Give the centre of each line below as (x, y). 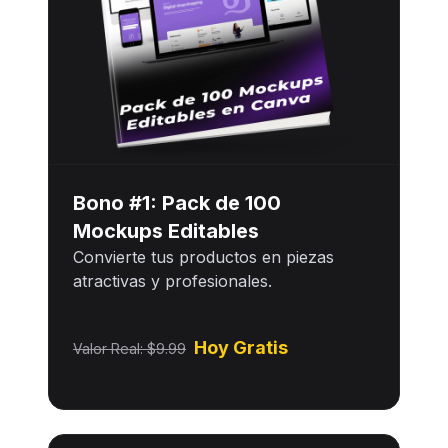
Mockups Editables (166, 230)
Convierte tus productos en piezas (203, 256)
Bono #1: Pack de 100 (177, 202)
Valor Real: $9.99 (129, 349)
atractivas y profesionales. (172, 280)
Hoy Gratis (241, 348)
